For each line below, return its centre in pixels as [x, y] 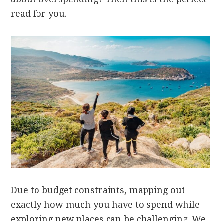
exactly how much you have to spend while [106, 204]
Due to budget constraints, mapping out [98, 190]
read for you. [39, 14]
